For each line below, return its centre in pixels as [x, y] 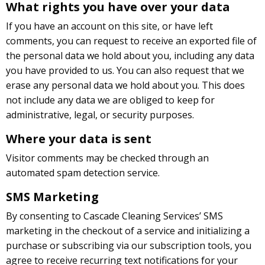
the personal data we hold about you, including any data [130, 55]
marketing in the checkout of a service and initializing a [128, 230]
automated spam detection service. [83, 172]
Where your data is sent [79, 138]
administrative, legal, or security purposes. [100, 114]
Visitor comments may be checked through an [107, 158]
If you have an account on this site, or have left [109, 26]
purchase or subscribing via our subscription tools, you [129, 245]
